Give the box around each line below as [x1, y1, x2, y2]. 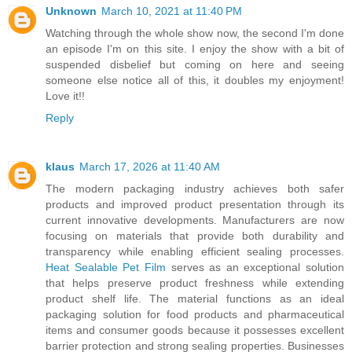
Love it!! [46, 90, 85, 103]
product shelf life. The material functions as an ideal [46, 292, 344, 306]
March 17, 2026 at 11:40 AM [79, 160, 220, 174]
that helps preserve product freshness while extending [46, 277, 344, 290]
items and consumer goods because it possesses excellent [46, 324, 344, 337]
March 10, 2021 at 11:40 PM [101, 5, 242, 18]
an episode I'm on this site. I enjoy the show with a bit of [46, 42, 344, 56]
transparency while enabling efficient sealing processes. [46, 245, 344, 258]
